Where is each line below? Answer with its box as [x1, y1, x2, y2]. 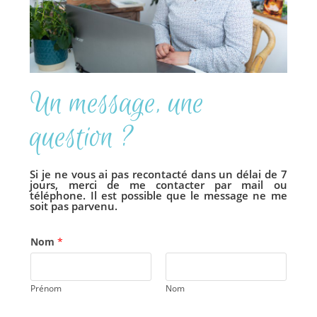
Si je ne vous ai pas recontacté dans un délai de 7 [30, 167, 287, 182]
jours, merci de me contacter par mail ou [30, 178, 287, 192]
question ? [30, 118, 134, 158]
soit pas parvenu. [30, 199, 118, 214]
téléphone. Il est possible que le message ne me [30, 188, 287, 203]
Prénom [30, 282, 62, 294]
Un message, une [30, 84, 204, 125]
